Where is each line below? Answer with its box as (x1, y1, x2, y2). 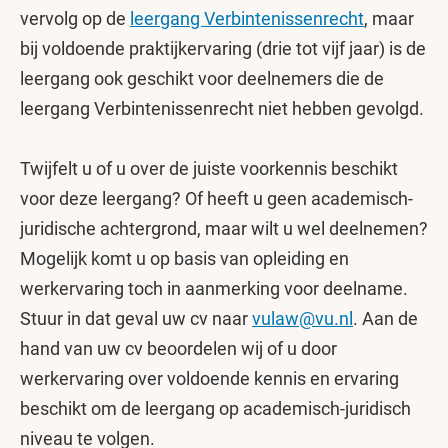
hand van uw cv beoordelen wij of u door (20, 338, 337, 359)
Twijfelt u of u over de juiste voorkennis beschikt (20, 158, 398, 179)
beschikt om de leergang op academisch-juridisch (20, 398, 411, 419)
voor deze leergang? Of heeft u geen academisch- (20, 188, 413, 209)
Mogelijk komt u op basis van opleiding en (20, 248, 349, 269)
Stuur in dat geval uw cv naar (20, 308, 252, 329)
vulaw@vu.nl (252, 308, 353, 329)
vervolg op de (20, 8, 130, 29)
